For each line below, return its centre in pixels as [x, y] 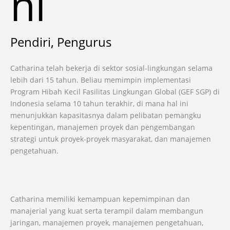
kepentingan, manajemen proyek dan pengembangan [103, 127]
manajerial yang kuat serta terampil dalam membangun [107, 210]
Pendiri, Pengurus [61, 42]
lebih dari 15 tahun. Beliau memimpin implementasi [101, 80]
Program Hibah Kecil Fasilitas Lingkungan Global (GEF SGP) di [115, 91]
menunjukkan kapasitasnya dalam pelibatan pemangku [106, 115]
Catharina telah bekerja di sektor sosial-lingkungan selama [111, 68]
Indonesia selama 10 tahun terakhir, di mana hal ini [99, 103]
